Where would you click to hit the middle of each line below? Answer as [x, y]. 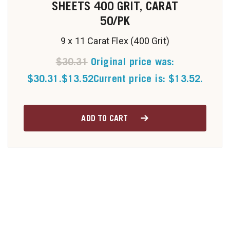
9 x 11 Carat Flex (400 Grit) [115, 41]
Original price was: [132, 61]
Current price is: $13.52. [148, 78]
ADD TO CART [105, 118]
